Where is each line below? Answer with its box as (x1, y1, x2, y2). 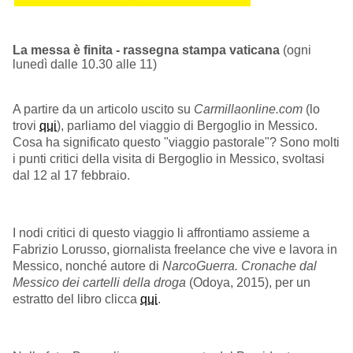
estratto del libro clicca (13, 292, 140, 307)
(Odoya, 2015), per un (186, 276, 310, 290)
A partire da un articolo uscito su (13, 102, 194, 116)
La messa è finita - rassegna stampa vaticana (13, 43, 280, 58)
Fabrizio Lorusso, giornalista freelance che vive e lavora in (13, 243, 337, 257)
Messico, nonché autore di (13, 259, 162, 273)
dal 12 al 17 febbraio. (13, 169, 130, 182)
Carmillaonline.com (194, 102, 303, 116)
